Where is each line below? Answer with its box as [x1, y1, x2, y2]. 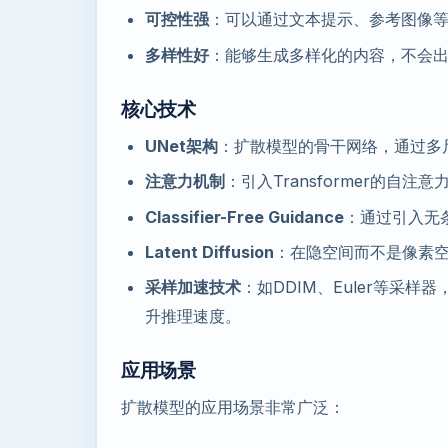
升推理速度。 [145, 306, 241, 327]
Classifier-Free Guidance [145, 206, 344, 227]
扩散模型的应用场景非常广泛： [121, 397, 345, 418]
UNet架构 [145, 135, 218, 156]
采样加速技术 [145, 277, 241, 298]
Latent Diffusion [145, 242, 274, 263]
